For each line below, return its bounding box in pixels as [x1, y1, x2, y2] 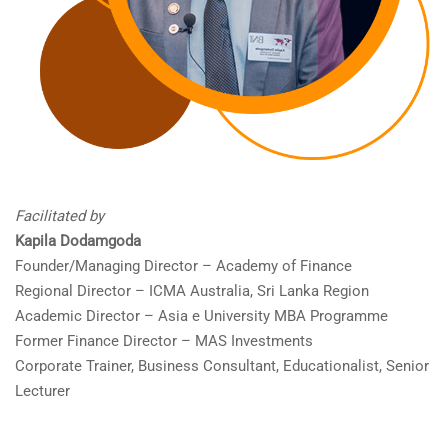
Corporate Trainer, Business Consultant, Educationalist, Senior [15, 357, 429, 376]
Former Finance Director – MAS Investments [15, 332, 313, 351]
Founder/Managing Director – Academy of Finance [15, 257, 352, 276]
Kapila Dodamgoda [15, 232, 141, 251]
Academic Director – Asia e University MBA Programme [15, 307, 388, 326]
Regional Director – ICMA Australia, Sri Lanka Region [15, 282, 369, 301]
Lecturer [15, 382, 70, 401]
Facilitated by [15, 207, 104, 226]
